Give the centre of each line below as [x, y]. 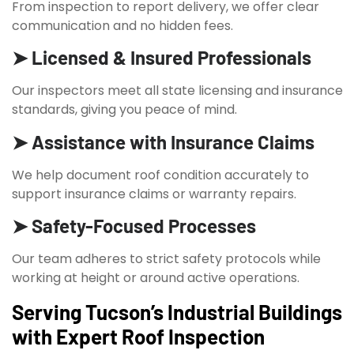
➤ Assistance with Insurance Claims [163, 141]
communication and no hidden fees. [122, 25]
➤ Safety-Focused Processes [134, 226]
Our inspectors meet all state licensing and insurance [177, 91]
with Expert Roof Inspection [138, 336]
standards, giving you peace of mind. [124, 110]
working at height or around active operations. [156, 278]
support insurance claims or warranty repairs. [154, 194]
